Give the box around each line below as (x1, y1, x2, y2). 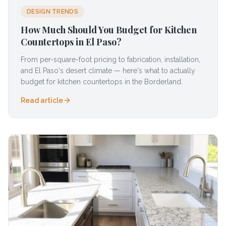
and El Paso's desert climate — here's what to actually (21, 67, 195, 75)
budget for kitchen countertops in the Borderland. (21, 78, 183, 86)
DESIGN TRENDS (27, 8, 78, 15)
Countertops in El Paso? (21, 36, 122, 48)
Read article (21, 96, 63, 104)
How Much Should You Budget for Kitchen (21, 24, 197, 36)
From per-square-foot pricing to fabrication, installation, (21, 55, 200, 64)
